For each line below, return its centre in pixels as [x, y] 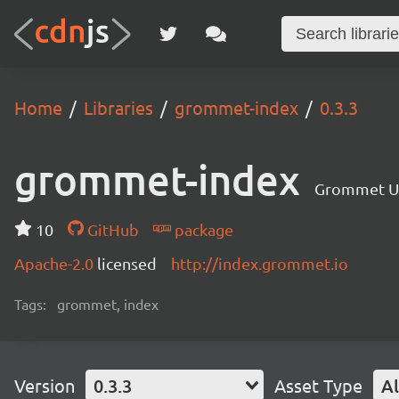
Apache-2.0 [56, 263]
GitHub [111, 229]
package [202, 229]
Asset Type [318, 385]
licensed [127, 263]
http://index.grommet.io [260, 263]
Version [45, 385]
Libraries [118, 107]
